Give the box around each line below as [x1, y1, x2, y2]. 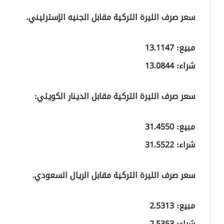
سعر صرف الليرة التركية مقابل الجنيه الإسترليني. [26, 9, 195, 25]
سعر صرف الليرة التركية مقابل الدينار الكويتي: [34, 88, 195, 104]
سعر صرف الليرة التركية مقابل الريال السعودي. [32, 167, 195, 183]
